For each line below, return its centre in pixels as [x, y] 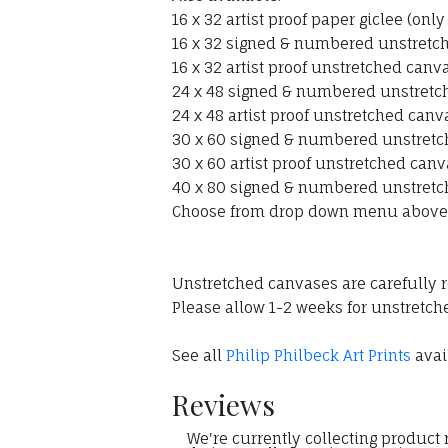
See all [199, 356]
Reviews [223, 405]
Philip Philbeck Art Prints [318, 356]
